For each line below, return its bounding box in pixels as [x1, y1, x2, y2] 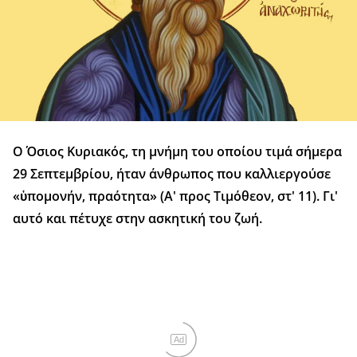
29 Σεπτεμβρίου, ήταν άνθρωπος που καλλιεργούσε [13, 164, 331, 182]
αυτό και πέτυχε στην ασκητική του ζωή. [13, 209, 262, 227]
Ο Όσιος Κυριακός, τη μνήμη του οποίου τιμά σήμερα [13, 142, 342, 160]
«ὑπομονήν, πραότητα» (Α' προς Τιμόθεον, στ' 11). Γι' [13, 186, 338, 205]
